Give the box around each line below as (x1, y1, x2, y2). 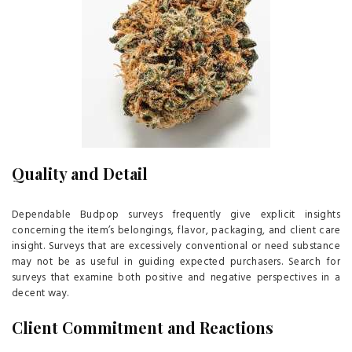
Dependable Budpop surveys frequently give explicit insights (12, 207, 340, 224)
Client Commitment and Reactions (12, 317, 273, 339)
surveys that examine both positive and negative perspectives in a (12, 269, 340, 287)
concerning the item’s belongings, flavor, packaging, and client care (12, 222, 340, 240)
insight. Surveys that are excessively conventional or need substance (12, 238, 340, 255)
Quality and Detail (12, 163, 148, 185)
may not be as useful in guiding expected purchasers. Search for (12, 254, 340, 271)
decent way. (12, 285, 69, 302)
